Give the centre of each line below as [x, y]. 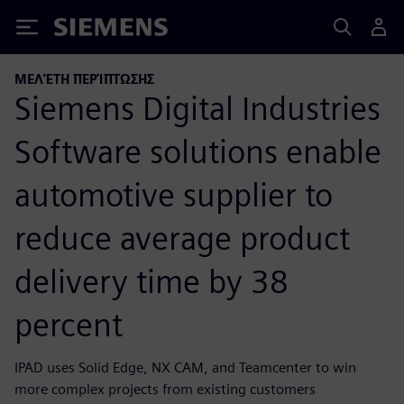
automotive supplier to [174, 194]
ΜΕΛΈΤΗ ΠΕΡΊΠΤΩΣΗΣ [84, 79]
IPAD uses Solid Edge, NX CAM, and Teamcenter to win [185, 367]
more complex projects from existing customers [165, 389]
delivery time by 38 [151, 281]
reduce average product [182, 238]
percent [69, 324]
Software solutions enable [198, 151]
